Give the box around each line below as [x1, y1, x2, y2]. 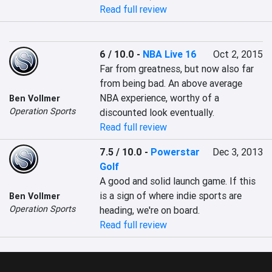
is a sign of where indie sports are [100, 189, 242, 202]
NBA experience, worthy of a [100, 92, 220, 104]
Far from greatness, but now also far [100, 63, 254, 75]
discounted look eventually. [100, 106, 215, 118]
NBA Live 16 [143, 48, 197, 60]
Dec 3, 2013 [212, 146, 263, 158]
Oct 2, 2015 [212, 48, 263, 60]
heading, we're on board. [100, 204, 200, 216]
